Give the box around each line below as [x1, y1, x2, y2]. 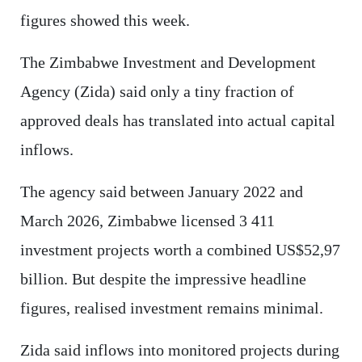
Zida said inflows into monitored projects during [19, 340, 339, 359]
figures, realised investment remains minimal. [19, 298, 323, 317]
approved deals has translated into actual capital [19, 111, 335, 129]
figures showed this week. [19, 11, 190, 29]
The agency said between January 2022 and [19, 182, 303, 200]
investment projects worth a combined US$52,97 [19, 240, 340, 259]
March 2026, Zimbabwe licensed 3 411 [19, 211, 275, 229]
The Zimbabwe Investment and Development [19, 53, 316, 71]
